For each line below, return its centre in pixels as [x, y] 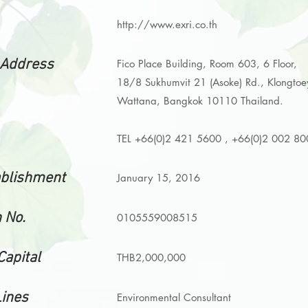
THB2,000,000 [153, 257]
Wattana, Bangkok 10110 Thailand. [200, 100]
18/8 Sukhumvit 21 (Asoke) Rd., [192, 82]
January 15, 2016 [158, 177]
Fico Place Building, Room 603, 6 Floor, [207, 63]
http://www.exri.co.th [167, 24]
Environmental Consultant [174, 297]
